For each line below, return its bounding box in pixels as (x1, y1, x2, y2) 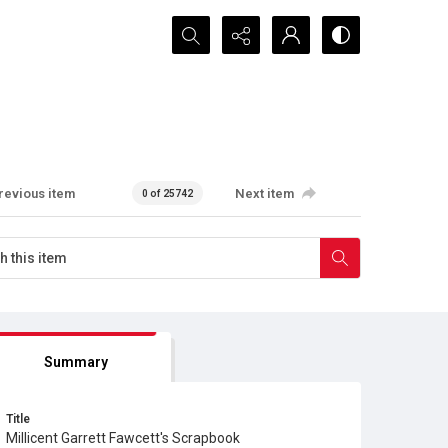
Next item (235, 185, 295, 201)
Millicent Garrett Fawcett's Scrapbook (6, 430, 240, 446)
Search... (172, 18, 229, 37)
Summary (43, 354, 108, 370)
